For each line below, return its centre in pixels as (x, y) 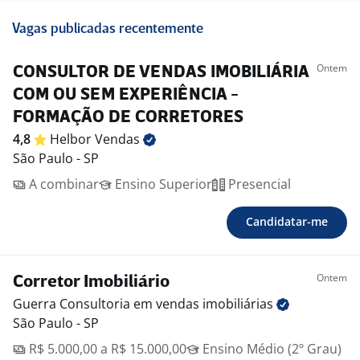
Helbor (72, 139)
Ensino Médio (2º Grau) (270, 349)
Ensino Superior (162, 184)
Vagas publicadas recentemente (108, 30)
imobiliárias (239, 304)
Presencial (258, 184)
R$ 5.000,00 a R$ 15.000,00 (106, 349)
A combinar (62, 184)
